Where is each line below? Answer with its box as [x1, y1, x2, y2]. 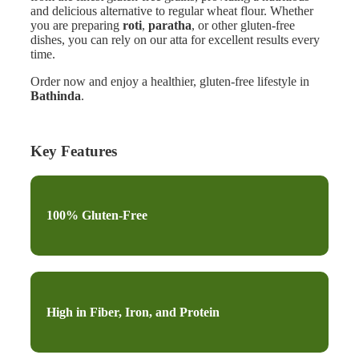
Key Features [30, 143, 117, 160]
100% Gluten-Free [46, 208, 147, 223]
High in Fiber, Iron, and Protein [46, 305, 220, 319]
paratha [148, 18, 192, 33]
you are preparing [30, 18, 123, 33]
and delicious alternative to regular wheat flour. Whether [30, 4, 313, 18]
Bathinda [30, 89, 81, 103]
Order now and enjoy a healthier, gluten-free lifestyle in [30, 75, 309, 89]
